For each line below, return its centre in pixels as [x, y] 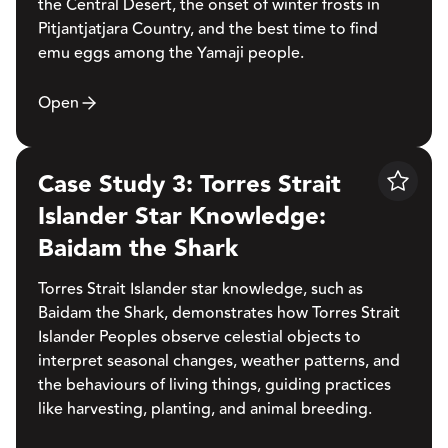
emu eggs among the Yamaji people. [171, 52]
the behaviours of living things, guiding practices [214, 384]
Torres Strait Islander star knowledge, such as [200, 288]
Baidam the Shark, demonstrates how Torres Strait [219, 312]
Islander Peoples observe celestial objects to [199, 336]
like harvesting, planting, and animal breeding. [205, 408]
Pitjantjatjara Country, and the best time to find [208, 28]
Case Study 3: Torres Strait [189, 184]
